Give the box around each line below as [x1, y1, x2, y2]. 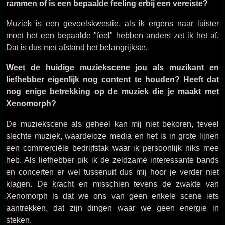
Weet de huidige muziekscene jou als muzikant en [6, 63, 219, 72]
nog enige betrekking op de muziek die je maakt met [6, 87, 219, 96]
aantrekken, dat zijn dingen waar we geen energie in [6, 203, 219, 212]
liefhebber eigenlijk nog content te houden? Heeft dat [6, 75, 219, 84]
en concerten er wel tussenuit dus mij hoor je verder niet [6, 167, 219, 176]
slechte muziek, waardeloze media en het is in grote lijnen [6, 131, 219, 140]
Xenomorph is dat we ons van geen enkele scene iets [6, 191, 219, 200]
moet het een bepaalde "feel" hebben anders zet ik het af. [6, 31, 219, 40]
